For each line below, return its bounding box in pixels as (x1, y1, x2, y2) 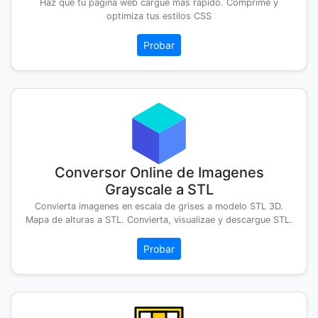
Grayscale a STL (104, 181, 214, 199)
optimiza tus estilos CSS (106, 11, 212, 22)
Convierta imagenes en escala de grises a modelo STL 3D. (35, 201, 283, 212)
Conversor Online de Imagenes (54, 164, 264, 182)
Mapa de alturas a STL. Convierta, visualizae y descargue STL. (26, 214, 292, 226)
